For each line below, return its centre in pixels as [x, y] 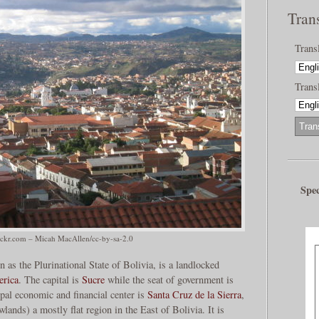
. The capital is [50, 279]
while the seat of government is [169, 279]
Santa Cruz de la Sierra [194, 294]
